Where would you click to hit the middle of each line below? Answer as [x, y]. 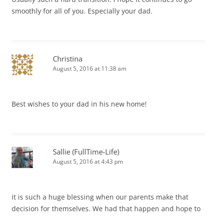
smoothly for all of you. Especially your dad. [82, 11]
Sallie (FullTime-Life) [86, 152]
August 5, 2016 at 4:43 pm [88, 162]
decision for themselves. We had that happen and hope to [106, 209]
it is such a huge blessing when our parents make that [100, 197]
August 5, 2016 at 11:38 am [90, 69]
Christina [68, 59]
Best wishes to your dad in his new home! [79, 104]
